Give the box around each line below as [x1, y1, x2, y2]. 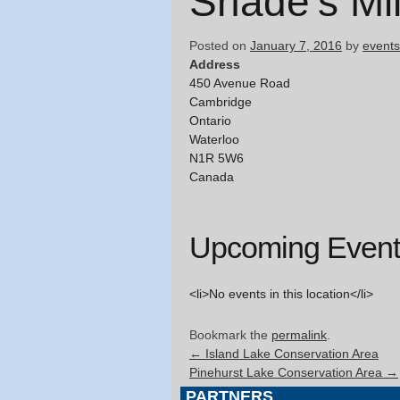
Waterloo [189, 132, 239, 147]
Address [189, 57, 240, 72]
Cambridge [189, 95, 252, 110]
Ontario [189, 113, 231, 129]
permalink [271, 328, 327, 343]
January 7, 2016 [250, 38, 342, 54]
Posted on [189, 38, 246, 54]
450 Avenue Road [189, 76, 290, 91]
